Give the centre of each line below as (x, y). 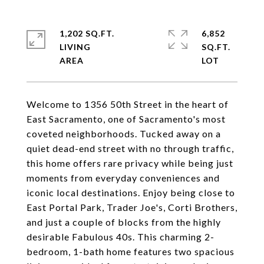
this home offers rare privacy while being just (130, 163)
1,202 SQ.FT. (87, 33)
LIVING (75, 47)
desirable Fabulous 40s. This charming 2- (121, 237)
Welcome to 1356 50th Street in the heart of (128, 104)
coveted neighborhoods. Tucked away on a (124, 133)
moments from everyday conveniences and (123, 178)
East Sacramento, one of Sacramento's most (126, 119)
